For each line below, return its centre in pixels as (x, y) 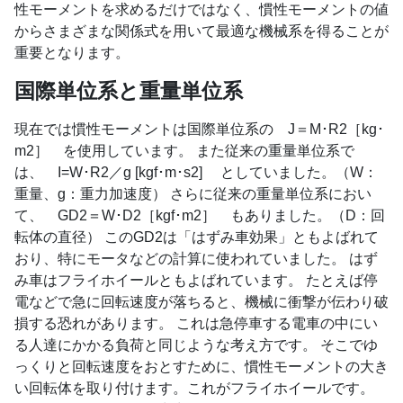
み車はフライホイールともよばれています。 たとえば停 (196, 280)
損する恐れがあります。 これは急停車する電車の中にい (196, 323)
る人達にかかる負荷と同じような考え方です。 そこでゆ (196, 345)
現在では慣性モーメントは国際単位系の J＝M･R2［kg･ (199, 129)
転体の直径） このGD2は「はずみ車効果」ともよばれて (197, 237)
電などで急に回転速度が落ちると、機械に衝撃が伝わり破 (201, 301)
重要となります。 (72, 52)
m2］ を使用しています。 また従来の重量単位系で (184, 150)
